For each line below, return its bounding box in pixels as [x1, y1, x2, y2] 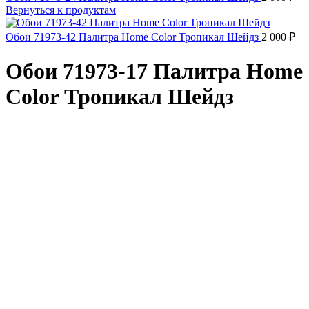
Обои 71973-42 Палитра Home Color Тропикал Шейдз [6, 31, 261, 43]
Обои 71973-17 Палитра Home [6, 59, 303, 84]
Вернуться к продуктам [6, 4, 116, 16]
